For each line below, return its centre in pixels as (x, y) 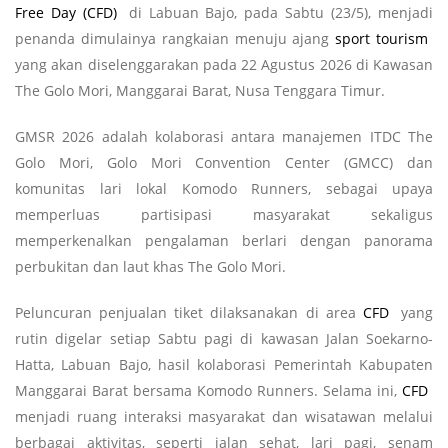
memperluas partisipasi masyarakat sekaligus (224, 214)
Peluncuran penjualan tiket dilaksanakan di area (189, 312)
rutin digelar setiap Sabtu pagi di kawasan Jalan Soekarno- (224, 338)
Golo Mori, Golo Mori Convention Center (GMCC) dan (224, 162)
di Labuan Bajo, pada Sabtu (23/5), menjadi (277, 12)
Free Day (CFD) (66, 12)
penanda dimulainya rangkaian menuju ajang (175, 38)
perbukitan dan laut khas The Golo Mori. (150, 266)
